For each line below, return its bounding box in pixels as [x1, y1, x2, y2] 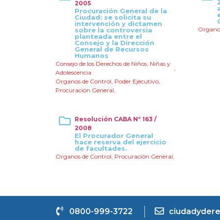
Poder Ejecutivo [114, 78, 159, 85]
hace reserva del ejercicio [75, 138, 166, 146]
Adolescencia [55, 69, 91, 76]
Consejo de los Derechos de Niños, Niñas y [55, 60, 170, 67]
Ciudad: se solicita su [75, 13, 151, 21]
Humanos [75, 52, 109, 59]
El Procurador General [75, 132, 153, 139]
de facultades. [75, 144, 127, 152]
